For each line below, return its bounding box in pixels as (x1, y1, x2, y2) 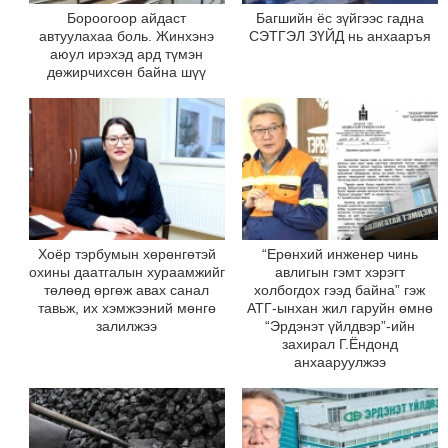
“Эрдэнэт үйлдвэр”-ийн (264, 317, 415, 334)
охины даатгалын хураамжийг (28, 263, 225, 280)
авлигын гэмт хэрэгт (274, 263, 405, 280)
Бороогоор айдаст (67, 10, 187, 27)
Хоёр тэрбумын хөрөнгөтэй (37, 245, 216, 262)
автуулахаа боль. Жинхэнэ (39, 28, 215, 45)
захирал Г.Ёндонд (281, 335, 398, 352)
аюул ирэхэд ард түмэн (50, 46, 204, 63)
